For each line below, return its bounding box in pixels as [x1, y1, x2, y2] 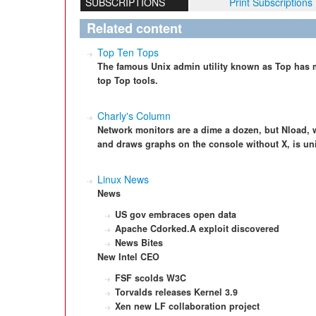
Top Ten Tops [97, 45, 159, 59]
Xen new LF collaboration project [115, 300, 260, 312]
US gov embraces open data [115, 208, 236, 221]
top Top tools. [97, 74, 158, 87]
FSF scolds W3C [115, 272, 186, 284]
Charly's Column [97, 109, 171, 123]
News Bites [115, 236, 163, 249]
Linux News [97, 172, 149, 186]
